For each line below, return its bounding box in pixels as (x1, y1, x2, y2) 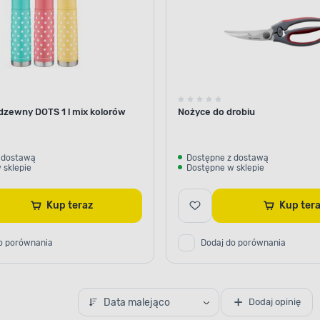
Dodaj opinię (248, 301, 301, 312)
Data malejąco (103, 300, 170, 313)
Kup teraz (67, 203, 93, 216)
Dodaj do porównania (200, 241, 286, 252)
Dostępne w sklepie (186, 166, 264, 177)
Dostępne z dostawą (186, 156, 269, 167)
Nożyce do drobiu (177, 110, 255, 121)
